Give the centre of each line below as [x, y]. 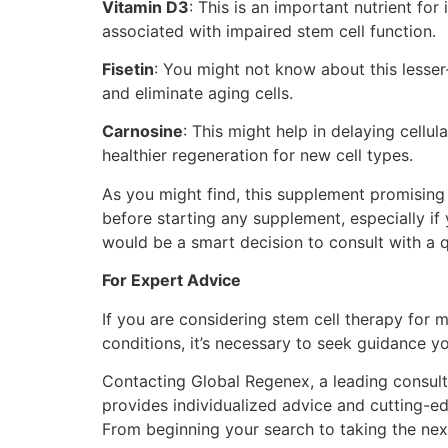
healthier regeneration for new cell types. [257, 155]
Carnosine [142, 131]
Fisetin [128, 69]
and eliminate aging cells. [197, 93]
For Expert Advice [171, 280]
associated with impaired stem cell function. [269, 30]
